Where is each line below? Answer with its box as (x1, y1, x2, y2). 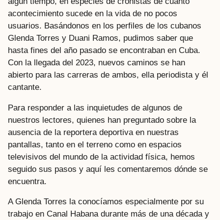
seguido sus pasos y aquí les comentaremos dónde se (8, 164, 208, 174)
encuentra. (8, 176, 47, 186)
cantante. (8, 82, 42, 92)
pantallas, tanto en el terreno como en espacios (8, 139, 182, 149)
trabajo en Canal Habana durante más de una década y (8, 209, 209, 219)
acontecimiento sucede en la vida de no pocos (8, 9, 177, 19)
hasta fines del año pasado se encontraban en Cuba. (8, 46, 200, 55)
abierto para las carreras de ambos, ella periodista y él (8, 70, 208, 80)
